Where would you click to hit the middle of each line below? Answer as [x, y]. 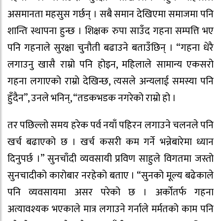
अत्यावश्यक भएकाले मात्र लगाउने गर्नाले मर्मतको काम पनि [110, 209]
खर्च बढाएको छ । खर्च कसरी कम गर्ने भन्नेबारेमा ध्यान [110, 142]
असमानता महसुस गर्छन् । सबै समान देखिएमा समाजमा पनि [110, 15]
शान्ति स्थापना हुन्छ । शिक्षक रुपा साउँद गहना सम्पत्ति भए [110, 31]
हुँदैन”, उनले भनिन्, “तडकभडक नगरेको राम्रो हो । [92, 98]
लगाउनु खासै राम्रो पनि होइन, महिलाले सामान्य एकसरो [110, 65]
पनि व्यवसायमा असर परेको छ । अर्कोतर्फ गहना [110, 192]
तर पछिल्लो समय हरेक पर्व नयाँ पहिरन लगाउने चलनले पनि [110, 125]
